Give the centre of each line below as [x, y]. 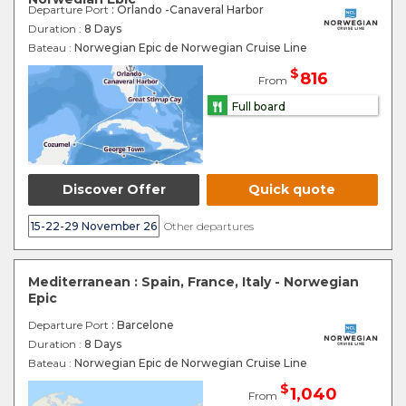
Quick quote [292, 190]
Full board [259, 107]
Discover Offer [114, 190]
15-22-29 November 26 [94, 227]
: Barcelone [143, 325]
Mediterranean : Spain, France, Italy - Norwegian [193, 282]
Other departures [209, 227]
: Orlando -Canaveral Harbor [188, 10]
